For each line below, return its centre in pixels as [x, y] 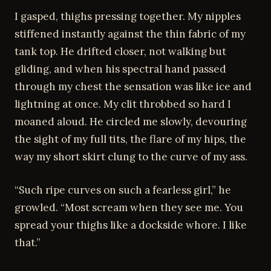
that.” [28, 242]
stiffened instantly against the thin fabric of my [130, 34]
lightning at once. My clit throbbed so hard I [123, 104]
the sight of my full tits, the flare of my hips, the [130, 139]
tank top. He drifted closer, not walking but [120, 51]
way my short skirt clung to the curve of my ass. [131, 157]
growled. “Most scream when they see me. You [129, 207]
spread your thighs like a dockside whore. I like [131, 225]
